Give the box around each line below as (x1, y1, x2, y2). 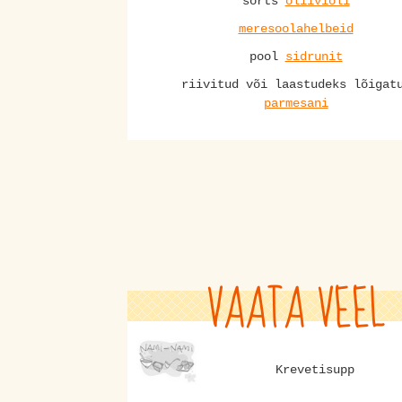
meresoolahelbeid (238, 21, 354, 36)
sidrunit (284, 48, 343, 64)
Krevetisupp (275, 362, 354, 377)
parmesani (263, 95, 328, 110)
